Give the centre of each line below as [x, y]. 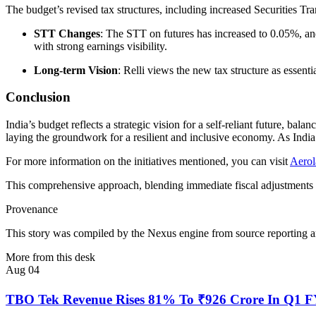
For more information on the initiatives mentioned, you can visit [148, 161]
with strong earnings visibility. [101, 46]
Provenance [32, 209]
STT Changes [67, 33]
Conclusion [38, 97]
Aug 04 [23, 270]
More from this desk [50, 257]
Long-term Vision [76, 70]
